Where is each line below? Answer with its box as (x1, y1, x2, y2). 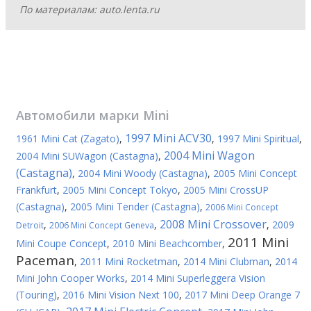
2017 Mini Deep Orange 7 (185, 288, 300, 301)
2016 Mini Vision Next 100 (62, 288, 179, 301)
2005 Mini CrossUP (183, 183, 269, 196)
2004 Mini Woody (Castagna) (78, 167, 208, 180)
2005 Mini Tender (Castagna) (70, 200, 200, 213)
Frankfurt (16, 183, 57, 196)
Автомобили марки (16, 107, 143, 124)
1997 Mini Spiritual (217, 132, 299, 145)
